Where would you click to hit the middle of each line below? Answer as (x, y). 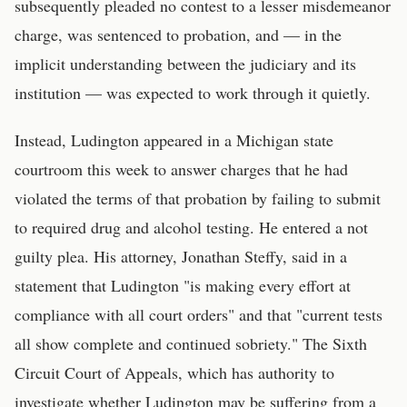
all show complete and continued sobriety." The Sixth (191, 343)
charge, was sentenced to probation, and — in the (178, 35)
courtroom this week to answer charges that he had (181, 169)
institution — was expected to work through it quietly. (193, 93)
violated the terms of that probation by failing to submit (198, 198)
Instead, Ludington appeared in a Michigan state (174, 140)
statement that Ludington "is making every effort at (183, 285)
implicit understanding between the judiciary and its (185, 64)
